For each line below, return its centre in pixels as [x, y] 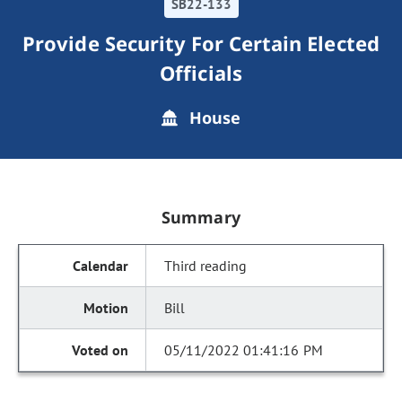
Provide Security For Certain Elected [201, 43]
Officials [201, 73]
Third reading [206, 266]
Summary [201, 217]
